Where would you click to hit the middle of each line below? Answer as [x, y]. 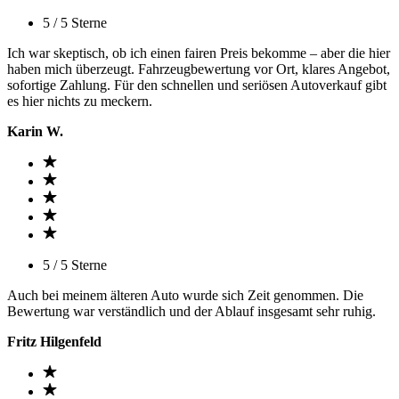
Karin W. [35, 131]
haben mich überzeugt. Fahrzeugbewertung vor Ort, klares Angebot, [199, 69]
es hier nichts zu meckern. [80, 101]
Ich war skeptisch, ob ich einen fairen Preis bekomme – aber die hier [199, 53]
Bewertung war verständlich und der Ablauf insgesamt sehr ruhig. [191, 311]
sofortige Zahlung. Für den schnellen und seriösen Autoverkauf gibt [197, 85]
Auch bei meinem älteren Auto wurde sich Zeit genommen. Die [185, 295]
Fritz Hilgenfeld [54, 342]
